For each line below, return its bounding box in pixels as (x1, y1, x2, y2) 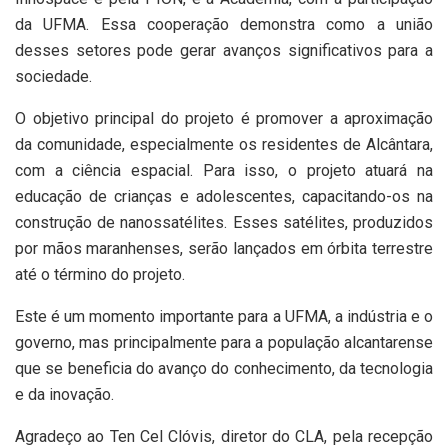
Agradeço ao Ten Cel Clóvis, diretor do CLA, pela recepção (15, 426, 433, 446)
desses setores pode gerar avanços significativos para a (15, 40, 433, 60)
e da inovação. (15, 384, 114, 404)
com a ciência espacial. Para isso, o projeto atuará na (15, 160, 433, 180)
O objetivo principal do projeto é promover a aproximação (15, 108, 433, 128)
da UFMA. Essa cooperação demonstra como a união (15, 14, 433, 34)
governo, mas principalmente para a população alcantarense (15, 332, 433, 352)
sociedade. (15, 66, 92, 86)
